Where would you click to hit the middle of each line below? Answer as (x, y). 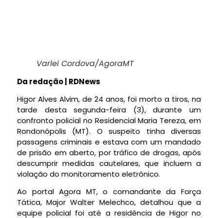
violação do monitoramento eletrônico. (89, 174)
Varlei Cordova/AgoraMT (85, 63)
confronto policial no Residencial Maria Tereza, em (109, 120)
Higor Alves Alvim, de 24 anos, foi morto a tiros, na (109, 99)
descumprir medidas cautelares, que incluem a (109, 163)
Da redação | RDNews (59, 81)
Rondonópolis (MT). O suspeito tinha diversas (109, 131)
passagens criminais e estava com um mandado (109, 142)
